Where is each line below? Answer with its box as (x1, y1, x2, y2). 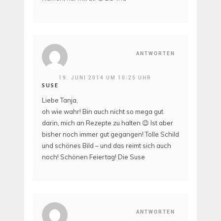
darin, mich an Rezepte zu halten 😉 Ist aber (42, 118, 173, 127)
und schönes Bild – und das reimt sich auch (42, 141, 171, 149)
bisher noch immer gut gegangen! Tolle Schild (42, 130, 179, 138)
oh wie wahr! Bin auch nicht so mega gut (42, 107, 163, 115)
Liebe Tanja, (42, 96, 78, 104)
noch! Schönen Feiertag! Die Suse (42, 152, 145, 161)
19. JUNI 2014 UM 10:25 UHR (59, 74, 151, 81)
